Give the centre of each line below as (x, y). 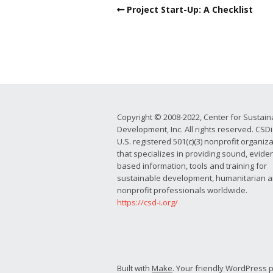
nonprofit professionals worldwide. (182, 190)
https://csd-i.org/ (147, 203)
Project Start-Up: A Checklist (190, 10)
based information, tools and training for (192, 166)
